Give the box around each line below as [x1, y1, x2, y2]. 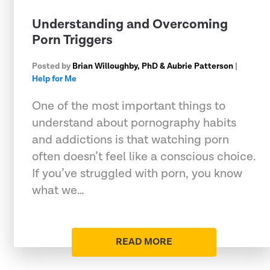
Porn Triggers [32, 31, 113, 49]
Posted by [32, 60, 72, 72]
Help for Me [32, 73, 77, 84]
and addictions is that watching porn [32, 131, 229, 148]
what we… [32, 182, 84, 198]
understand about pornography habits [32, 115, 236, 131]
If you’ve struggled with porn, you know [32, 165, 242, 181]
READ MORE [116, 235, 172, 248]
